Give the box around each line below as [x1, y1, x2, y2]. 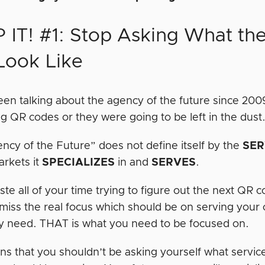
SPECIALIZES [42, 157, 115, 168]
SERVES [151, 157, 196, 168]
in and [115, 157, 152, 168]
